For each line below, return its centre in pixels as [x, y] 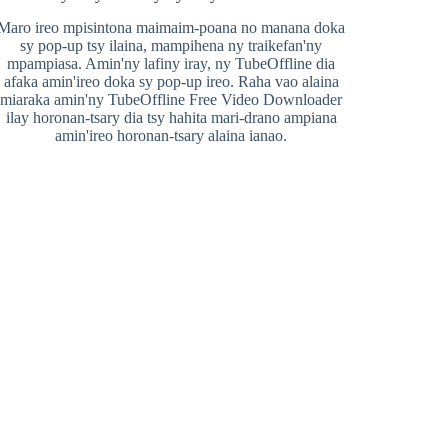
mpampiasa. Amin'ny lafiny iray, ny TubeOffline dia [171, 63]
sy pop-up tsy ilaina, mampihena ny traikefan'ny [171, 45]
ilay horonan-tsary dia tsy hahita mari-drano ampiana [171, 117]
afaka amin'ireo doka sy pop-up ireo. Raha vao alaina [171, 81]
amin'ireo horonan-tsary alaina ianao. [171, 135]
